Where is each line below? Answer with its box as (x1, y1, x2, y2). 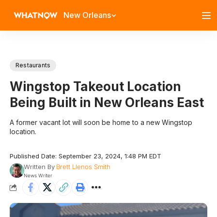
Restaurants (15, 62, 51, 69)
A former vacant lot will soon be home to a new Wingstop (10, 118, 192, 126)
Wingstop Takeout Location (10, 79, 181, 94)
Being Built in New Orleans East (10, 95, 204, 110)
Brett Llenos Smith (56, 163, 110, 170)
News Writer (23, 172, 52, 178)
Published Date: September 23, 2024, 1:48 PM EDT (10, 152, 161, 160)
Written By (23, 163, 55, 170)
